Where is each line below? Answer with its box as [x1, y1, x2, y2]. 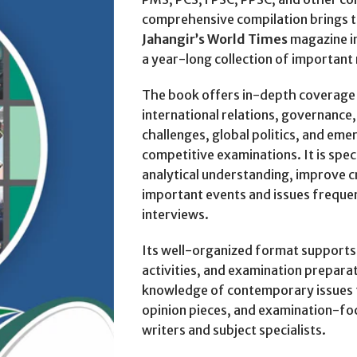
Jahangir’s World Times [141, 31, 288, 47]
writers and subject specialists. [141, 322, 326, 338]
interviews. [141, 206, 209, 222]
